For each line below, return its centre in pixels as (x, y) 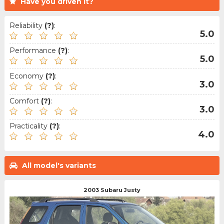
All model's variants (59, 166)
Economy (27, 76)
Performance (33, 51)
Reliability (27, 26)
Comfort (25, 101)
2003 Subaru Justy (112, 190)
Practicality (29, 126)
